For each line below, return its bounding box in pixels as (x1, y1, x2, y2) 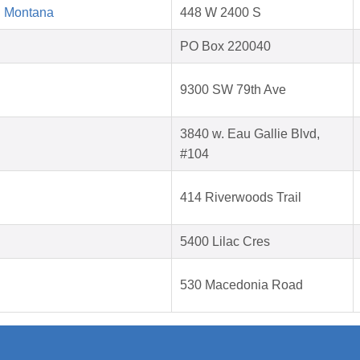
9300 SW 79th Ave (180, 83, 286, 97)
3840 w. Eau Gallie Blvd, (180, 127, 320, 141)
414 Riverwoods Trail (180, 190, 301, 205)
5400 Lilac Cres (180, 235, 270, 249)
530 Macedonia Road (180, 278, 303, 292)
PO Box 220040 (180, 39, 271, 54)
